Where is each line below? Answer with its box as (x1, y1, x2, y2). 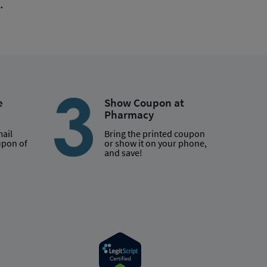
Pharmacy (104, 107, 154, 122)
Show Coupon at (104, 95, 184, 110)
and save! (104, 146, 142, 159)
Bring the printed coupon (104, 127, 205, 139)
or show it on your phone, (104, 136, 207, 149)
